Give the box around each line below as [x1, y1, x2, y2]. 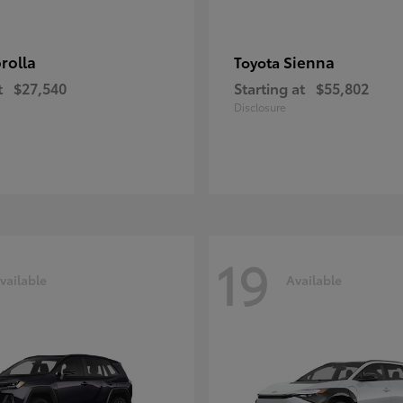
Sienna [283, 50, 335, 72]
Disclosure [234, 99, 286, 114]
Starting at [234, 77, 305, 98]
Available [286, 270, 342, 289]
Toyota [234, 51, 283, 72]
